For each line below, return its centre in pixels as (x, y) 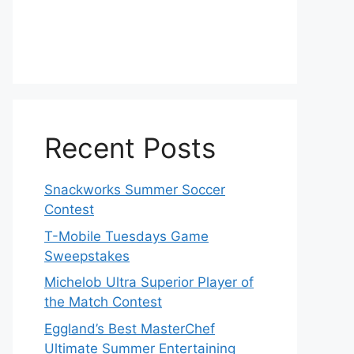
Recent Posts (130, 148)
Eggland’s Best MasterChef (130, 328)
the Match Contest (103, 302)
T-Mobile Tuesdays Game (126, 236)
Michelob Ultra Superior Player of (149, 282)
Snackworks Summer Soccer (135, 190)
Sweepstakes (87, 256)
